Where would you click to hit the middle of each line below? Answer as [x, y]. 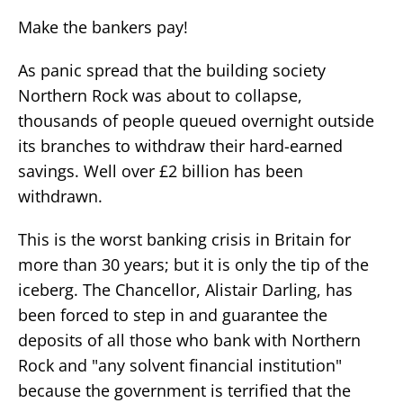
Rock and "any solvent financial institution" [180, 365]
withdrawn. [60, 196]
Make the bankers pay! [103, 27]
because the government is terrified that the [184, 390]
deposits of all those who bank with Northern [189, 340]
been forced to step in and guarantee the [173, 314]
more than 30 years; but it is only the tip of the [193, 264]
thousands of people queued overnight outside [196, 120]
